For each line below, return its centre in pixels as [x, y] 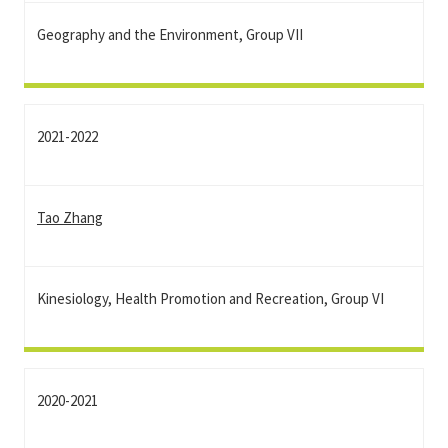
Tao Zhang [70, 217]
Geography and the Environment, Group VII [170, 34]
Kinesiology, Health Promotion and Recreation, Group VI [210, 298]
